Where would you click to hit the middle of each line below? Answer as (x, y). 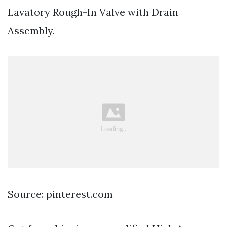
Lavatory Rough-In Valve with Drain (93, 12)
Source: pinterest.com (60, 194)
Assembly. (31, 31)
